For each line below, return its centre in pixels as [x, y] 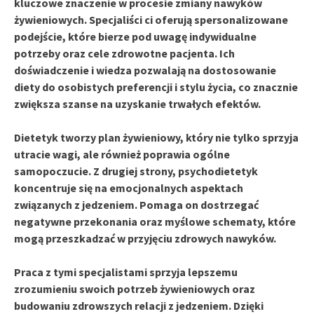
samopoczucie [51, 171]
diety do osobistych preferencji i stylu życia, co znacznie [156, 87]
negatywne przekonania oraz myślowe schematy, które [155, 221]
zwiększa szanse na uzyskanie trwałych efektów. [137, 103]
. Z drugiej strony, [133, 171]
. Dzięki [246, 305]
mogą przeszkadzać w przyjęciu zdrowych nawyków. [145, 238]
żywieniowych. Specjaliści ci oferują [104, 19]
